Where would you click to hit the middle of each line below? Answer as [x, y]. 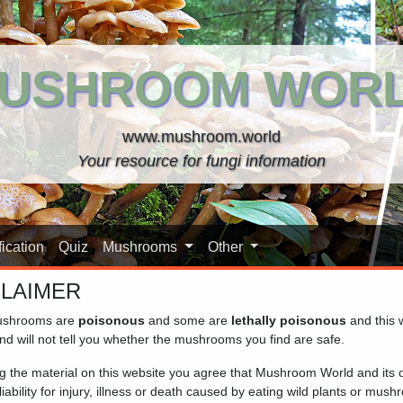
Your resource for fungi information [201, 161]
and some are [188, 320]
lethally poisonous [289, 320]
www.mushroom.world [201, 137]
